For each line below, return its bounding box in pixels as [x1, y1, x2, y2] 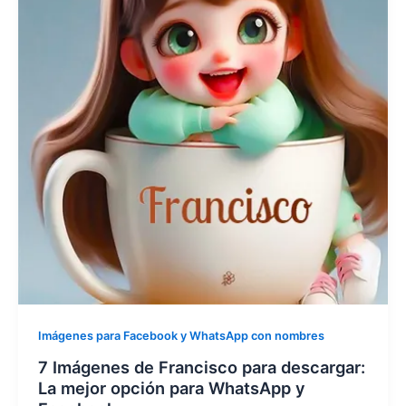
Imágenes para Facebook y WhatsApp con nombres [37, 329, 324, 343]
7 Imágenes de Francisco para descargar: [37, 357, 365, 378]
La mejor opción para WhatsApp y [37, 378, 305, 399]
